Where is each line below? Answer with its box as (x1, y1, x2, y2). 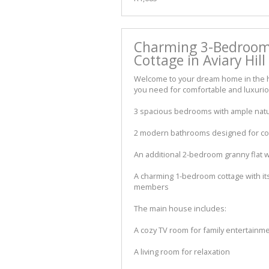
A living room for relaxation (134, 246, 230, 258)
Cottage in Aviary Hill (134, 51, 265, 70)
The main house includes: (134, 203, 226, 214)
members (134, 181, 169, 193)
